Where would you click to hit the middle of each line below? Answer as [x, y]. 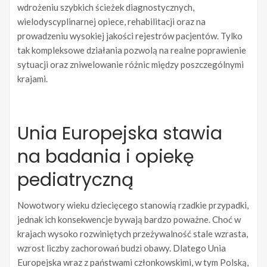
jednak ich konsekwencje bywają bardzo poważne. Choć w [129, 220]
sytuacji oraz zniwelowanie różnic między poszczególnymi [131, 65]
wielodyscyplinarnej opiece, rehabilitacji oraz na [111, 22]
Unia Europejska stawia [120, 134]
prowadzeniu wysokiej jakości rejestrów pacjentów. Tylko [130, 36]
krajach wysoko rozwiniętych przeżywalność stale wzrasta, [133, 234]
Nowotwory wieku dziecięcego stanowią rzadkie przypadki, [133, 205]
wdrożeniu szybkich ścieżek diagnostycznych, [106, 7]
